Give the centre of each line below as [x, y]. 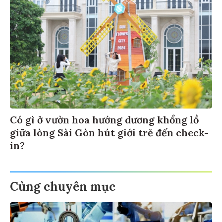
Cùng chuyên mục [63, 185]
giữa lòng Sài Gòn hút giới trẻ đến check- [109, 131]
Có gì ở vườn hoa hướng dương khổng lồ [104, 118]
